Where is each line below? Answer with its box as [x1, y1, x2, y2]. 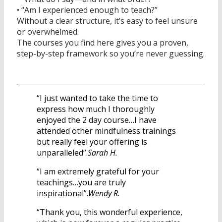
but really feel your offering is [36, 136, 147, 147]
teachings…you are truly [36, 176, 126, 188]
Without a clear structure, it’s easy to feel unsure [16, 15, 198, 26]
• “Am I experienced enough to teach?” [16, 4, 158, 15]
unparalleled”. [36, 147, 88, 158]
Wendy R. [88, 187, 120, 199]
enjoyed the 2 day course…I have [36, 114, 157, 125]
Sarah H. [87, 147, 117, 158]
